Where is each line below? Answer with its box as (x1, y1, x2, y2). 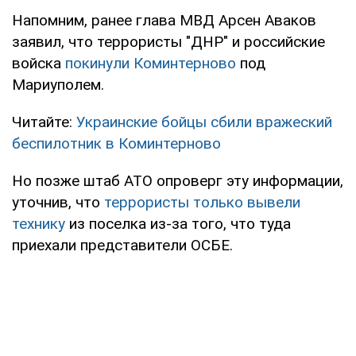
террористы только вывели (104, 192, 300, 211)
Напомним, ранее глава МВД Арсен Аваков (12, 10, 316, 29)
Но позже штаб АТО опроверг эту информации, (12, 171, 343, 190)
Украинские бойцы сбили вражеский (76, 112, 332, 131)
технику (12, 214, 65, 233)
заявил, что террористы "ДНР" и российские (12, 32, 325, 51)
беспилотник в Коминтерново (12, 133, 221, 153)
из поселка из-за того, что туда (65, 214, 291, 233)
